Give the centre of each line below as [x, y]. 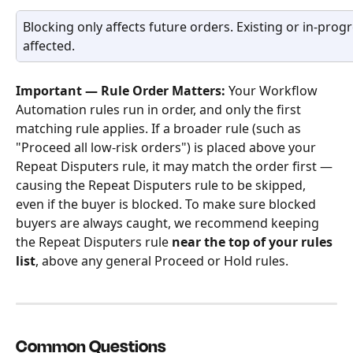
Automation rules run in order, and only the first [160, 110]
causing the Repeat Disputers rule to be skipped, [162, 186]
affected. [49, 46]
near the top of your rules [254, 242]
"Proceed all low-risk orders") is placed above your [167, 148]
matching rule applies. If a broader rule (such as [160, 129]
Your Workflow [273, 91]
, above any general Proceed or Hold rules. [163, 261]
